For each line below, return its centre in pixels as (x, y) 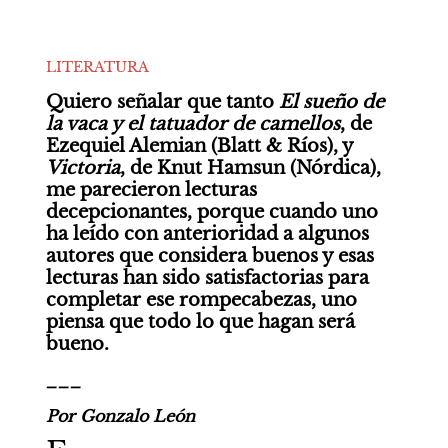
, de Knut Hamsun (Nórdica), (250, 168)
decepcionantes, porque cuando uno (211, 212)
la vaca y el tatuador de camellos (192, 124)
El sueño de (331, 102)
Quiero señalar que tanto (162, 102)
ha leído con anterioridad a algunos (207, 234)
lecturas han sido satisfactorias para (207, 278)
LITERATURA (97, 67)
